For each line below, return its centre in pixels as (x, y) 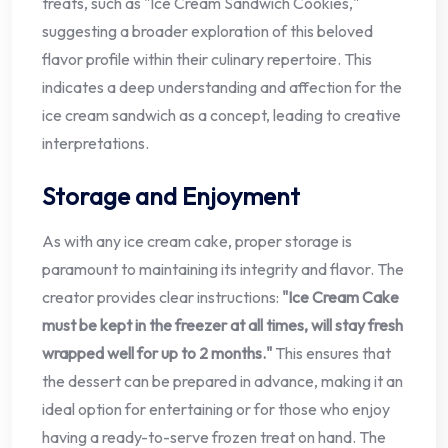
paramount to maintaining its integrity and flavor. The (223, 268)
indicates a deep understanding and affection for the (222, 86)
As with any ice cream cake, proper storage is (197, 240)
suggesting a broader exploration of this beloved (207, 30)
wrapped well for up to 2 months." (157, 352)
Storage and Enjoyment (171, 195)
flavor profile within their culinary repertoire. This (207, 58)
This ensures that (331, 352)
